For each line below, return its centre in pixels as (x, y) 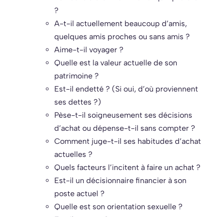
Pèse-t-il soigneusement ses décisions (123, 115)
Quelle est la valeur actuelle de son (116, 63)
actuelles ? (73, 155)
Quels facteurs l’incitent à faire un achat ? (127, 168)
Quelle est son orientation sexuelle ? (118, 207)
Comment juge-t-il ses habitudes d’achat (128, 141)
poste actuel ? (79, 194)
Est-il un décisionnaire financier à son (120, 181)
